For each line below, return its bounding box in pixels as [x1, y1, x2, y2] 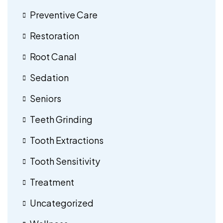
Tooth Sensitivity [30, 155, 100, 167]
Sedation [30, 71, 69, 83]
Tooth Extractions [30, 134, 104, 146]
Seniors [30, 92, 61, 104]
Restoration [30, 29, 79, 41]
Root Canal [30, 50, 77, 62]
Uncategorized [30, 197, 94, 209]
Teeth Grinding [30, 113, 93, 125]
